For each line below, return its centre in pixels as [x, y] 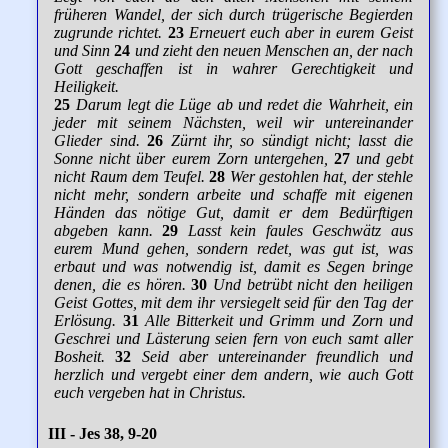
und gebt [384, 159]
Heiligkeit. [87, 87]
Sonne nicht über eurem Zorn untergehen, [191, 159]
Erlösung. [85, 321]
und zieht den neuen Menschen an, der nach [273, 51]
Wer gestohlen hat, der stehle [321, 177]
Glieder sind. [97, 141]
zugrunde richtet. [108, 33]
